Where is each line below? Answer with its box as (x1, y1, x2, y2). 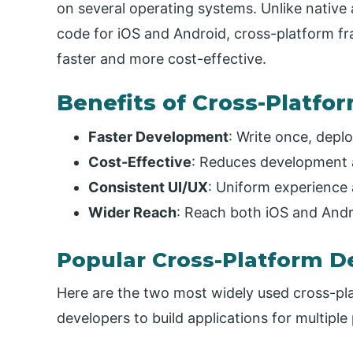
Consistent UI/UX (88, 178, 208, 195)
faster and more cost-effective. (57, 50, 266, 67)
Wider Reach (88, 203, 176, 221)
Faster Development (88, 128, 229, 145)
